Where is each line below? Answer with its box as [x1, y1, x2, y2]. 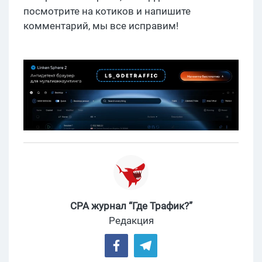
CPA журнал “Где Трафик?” [70, 200, 192, 212]
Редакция [108, 215, 154, 227]
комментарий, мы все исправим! [23, 19, 178, 32]
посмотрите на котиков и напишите [23, 5, 191, 17]
